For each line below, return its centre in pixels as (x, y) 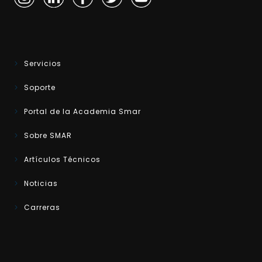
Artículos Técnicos (61, 159)
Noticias (40, 183)
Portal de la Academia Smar (81, 111)
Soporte (39, 87)
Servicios (42, 63)
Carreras (41, 207)
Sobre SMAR (47, 135)
